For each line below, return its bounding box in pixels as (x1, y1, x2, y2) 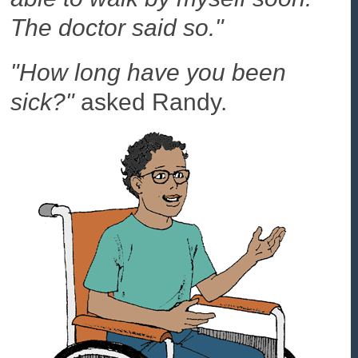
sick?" (10, 89, 75, 116)
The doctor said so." (10, 14, 225, 42)
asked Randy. (74, 89, 228, 116)
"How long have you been (10, 59, 287, 86)
